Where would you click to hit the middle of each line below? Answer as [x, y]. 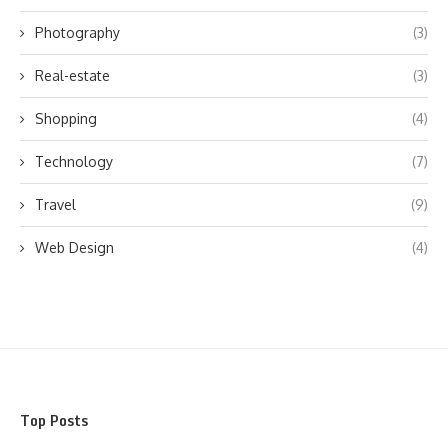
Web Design [74, 247]
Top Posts [54, 420]
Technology [74, 161]
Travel [55, 204]
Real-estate [72, 75]
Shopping [66, 118]
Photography [77, 32]
